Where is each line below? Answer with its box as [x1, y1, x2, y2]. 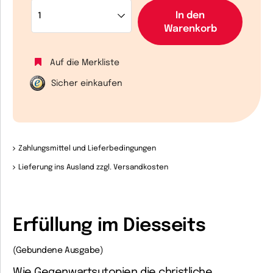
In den [175, 10, 205, 21]
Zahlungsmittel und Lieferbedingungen [18, 145, 156, 152]
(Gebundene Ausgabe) [13, 246, 103, 255]
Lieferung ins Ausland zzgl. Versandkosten [18, 164, 168, 171]
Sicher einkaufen [51, 79, 122, 88]
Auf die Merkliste [50, 58, 119, 67]
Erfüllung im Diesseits [13, 216, 206, 235]
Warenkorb [163, 24, 217, 34]
